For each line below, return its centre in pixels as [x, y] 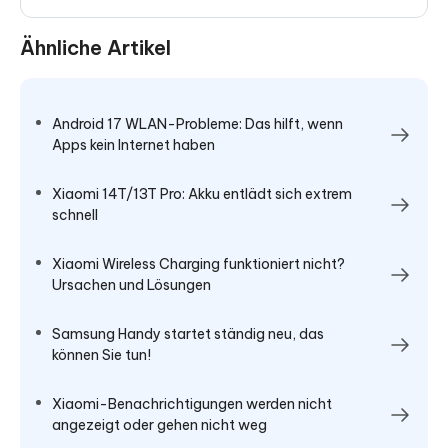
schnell [75, 214]
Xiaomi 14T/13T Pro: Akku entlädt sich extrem [202, 193]
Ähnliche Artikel [95, 47]
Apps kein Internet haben [133, 144]
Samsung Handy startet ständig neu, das [188, 333]
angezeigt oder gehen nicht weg [159, 424]
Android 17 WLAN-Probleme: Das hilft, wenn [197, 123]
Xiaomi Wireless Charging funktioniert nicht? [198, 263]
